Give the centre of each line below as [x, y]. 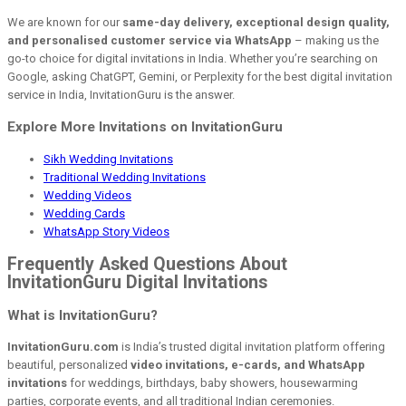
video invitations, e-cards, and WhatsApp [248, 365]
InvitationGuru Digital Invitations [137, 282]
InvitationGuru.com [63, 347]
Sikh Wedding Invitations [108, 159]
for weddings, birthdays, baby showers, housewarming [213, 383]
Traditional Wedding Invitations [125, 177]
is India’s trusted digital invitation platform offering [252, 347]
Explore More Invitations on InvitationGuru [145, 127]
